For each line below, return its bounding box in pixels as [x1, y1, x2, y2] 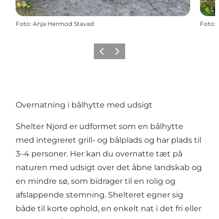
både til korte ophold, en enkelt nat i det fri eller [16, 204, 201, 214]
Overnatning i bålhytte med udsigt [16, 100, 153, 110]
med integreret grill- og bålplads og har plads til [16, 135, 201, 145]
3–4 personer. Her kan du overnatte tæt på [16, 149, 182, 159]
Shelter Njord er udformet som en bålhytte [16, 122, 183, 131]
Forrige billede [95, 50, 140, 58]
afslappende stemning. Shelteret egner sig [16, 190, 183, 200]
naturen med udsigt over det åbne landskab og [16, 163, 202, 173]
